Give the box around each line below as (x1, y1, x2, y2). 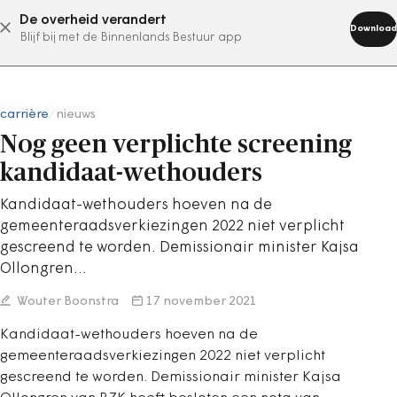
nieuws (56, 108, 96, 121)
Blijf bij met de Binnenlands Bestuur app (19, 32, 242, 43)
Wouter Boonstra (14, 295, 119, 308)
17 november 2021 (146, 295, 257, 308)
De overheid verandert (19, 13, 167, 27)
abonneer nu (132, 20, 221, 35)
